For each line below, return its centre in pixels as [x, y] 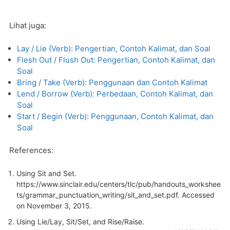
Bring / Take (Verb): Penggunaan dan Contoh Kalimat [112, 82]
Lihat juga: [28, 25]
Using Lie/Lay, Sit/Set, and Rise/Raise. [80, 221]
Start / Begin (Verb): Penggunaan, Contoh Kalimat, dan [115, 116]
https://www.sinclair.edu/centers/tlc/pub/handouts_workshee [119, 184]
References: [31, 150]
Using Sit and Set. [46, 173]
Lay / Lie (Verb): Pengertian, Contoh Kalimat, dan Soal [114, 48]
